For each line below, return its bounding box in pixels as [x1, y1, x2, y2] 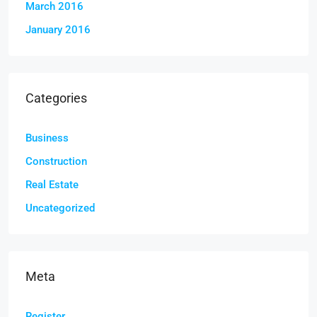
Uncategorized [25, 202, 95, 215]
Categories [25, 91, 87, 106]
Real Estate [25, 178, 79, 192]
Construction [25, 155, 87, 168]
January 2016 [25, 23, 91, 37]
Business [25, 132, 69, 145]
